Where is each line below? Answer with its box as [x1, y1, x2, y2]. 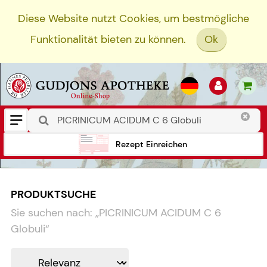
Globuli [11, 222, 45, 237]
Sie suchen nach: [11, 206, 92, 221]
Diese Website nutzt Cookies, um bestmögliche [18, 11, 249, 26]
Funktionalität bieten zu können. [30, 32, 186, 47]
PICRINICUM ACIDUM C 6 [99, 206, 221, 221]
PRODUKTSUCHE [11, 187, 96, 201]
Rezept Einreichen [116, 138, 187, 150]
